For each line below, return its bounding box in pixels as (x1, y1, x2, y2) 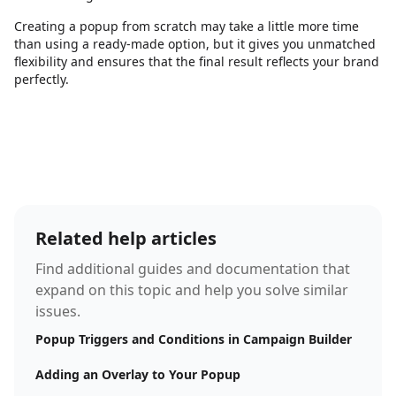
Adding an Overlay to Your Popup (35, 366, 240, 383)
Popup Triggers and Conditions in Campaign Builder (35, 331, 352, 347)
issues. (35, 301, 80, 321)
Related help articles (35, 226, 217, 250)
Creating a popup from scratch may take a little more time (14, 18, 359, 34)
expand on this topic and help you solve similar (35, 280, 348, 300)
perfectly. (14, 71, 69, 88)
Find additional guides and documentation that (35, 259, 350, 278)
